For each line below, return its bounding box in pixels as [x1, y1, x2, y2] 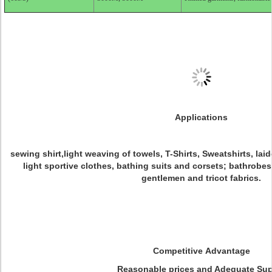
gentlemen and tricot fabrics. [141, 173, 261, 183]
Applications [175, 112, 228, 122]
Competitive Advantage [152, 246, 250, 256]
